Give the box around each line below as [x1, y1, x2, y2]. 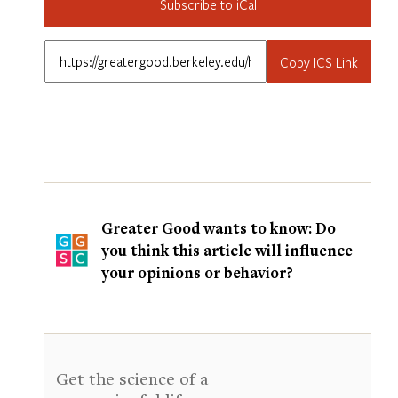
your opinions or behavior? [101, 262, 293, 283]
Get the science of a [56, 367, 208, 389]
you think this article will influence [101, 240, 353, 260]
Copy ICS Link [280, 53, 358, 71]
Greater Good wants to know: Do [101, 218, 336, 238]
